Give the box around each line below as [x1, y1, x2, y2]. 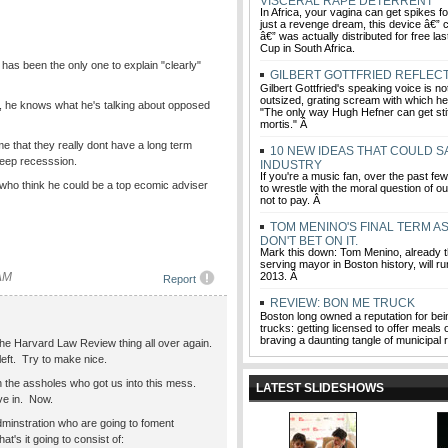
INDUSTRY [260, 158, 322, 170]
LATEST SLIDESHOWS [256, 381, 384, 395]
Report [163, 273, 199, 285]
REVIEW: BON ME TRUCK [267, 296, 415, 310]
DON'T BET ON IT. [260, 234, 358, 246]
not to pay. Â [260, 194, 323, 206]
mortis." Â [260, 118, 310, 130]
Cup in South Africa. [260, 42, 355, 54]
